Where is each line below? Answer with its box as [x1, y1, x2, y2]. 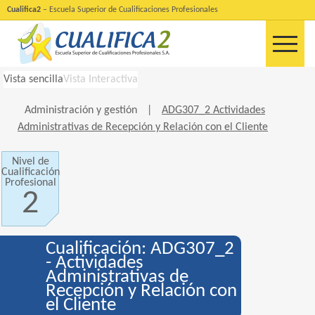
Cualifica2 [7, 6, 41, 14]
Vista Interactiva [63, 74, 138, 85]
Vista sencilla [4, 74, 63, 85]
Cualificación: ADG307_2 [46, 240, 234, 259]
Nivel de [11, 156, 49, 167]
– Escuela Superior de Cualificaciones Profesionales [41, 6, 218, 14]
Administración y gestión [25, 105, 140, 116]
